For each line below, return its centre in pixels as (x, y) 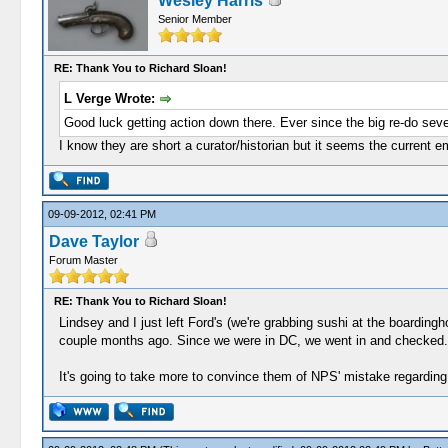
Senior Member (194, 19)
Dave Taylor (93, 241)
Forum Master (83, 260)
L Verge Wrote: (111, 98)
